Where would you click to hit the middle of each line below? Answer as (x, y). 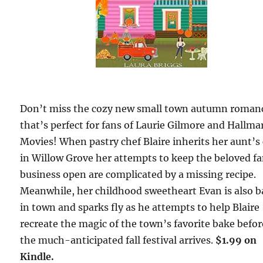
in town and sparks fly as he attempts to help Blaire (140, 207)
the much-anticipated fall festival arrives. (118, 240)
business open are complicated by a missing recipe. (138, 174)
